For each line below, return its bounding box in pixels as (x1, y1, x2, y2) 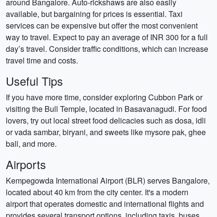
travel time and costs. (6, 55, 78, 66)
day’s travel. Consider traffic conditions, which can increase (6, 43, 208, 54)
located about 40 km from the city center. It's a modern (6, 186, 188, 198)
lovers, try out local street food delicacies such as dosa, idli (6, 115, 206, 126)
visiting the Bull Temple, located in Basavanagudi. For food (6, 103, 207, 114)
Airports (6, 156, 46, 172)
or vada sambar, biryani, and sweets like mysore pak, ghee (6, 126, 206, 138)
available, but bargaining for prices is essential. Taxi (6, 8, 183, 19)
